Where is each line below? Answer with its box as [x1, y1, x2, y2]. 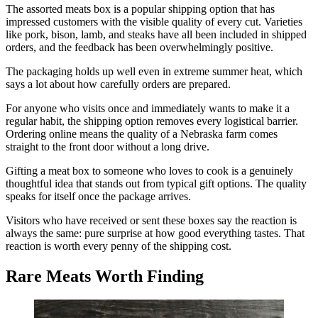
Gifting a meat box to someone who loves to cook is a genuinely [6, 164, 293, 177]
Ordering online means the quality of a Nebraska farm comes [6, 127, 278, 140]
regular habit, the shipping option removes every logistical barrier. [6, 114, 298, 127]
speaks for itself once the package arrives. [6, 190, 191, 202]
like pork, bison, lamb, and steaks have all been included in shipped [6, 28, 307, 40]
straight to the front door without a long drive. [6, 140, 209, 153]
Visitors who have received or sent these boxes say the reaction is [6, 214, 297, 226]
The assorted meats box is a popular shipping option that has [6, 2, 275, 15]
